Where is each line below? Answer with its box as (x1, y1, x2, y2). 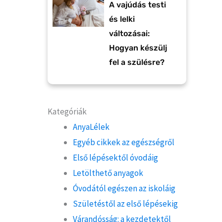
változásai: (109, 28, 150, 38)
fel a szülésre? (109, 57, 165, 67)
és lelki (109, 14, 135, 24)
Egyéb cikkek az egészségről (73, 136, 174, 148)
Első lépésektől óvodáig (73, 152, 158, 163)
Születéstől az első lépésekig (73, 198, 178, 209)
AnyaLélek (73, 121, 110, 132)
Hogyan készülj (109, 43, 167, 53)
